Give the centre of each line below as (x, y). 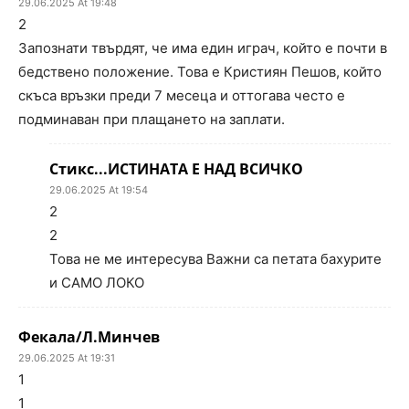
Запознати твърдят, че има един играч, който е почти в (203, 48)
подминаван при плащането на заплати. (152, 119)
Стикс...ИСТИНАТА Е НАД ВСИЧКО (176, 169)
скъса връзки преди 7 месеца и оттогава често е (182, 95)
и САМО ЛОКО (97, 283)
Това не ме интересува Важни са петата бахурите (215, 259)
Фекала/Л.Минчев (89, 337)
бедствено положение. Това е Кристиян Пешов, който (200, 72)
